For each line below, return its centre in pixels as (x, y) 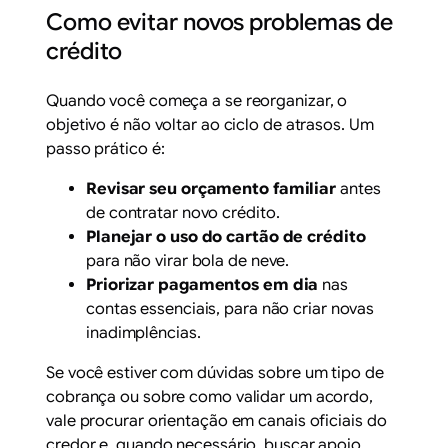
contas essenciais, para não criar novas (230, 309)
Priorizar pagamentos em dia (202, 285)
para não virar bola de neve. (188, 261)
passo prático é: (105, 149)
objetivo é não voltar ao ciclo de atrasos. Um (210, 125)
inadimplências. (143, 333)
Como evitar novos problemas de (220, 22)
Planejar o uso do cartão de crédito (226, 237)
